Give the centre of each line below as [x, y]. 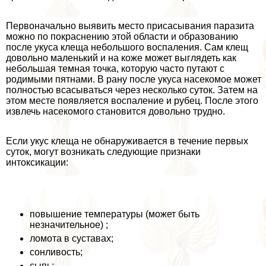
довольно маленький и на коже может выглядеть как [121, 58]
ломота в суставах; [72, 239]
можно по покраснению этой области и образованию [122, 37]
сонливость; [56, 252]
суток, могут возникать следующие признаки [103, 152]
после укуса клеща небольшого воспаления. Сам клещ [127, 47]
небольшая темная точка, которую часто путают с [115, 69]
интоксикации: [37, 163]
